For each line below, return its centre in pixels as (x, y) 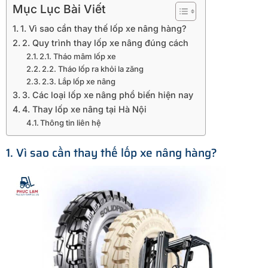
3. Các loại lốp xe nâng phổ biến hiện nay (107, 95)
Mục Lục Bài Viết (59, 9)
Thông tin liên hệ (71, 122)
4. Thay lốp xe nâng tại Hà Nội (84, 109)
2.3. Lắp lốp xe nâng (79, 81)
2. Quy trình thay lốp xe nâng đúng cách (105, 42)
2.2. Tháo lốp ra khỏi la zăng (93, 68)
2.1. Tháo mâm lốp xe (78, 56)
